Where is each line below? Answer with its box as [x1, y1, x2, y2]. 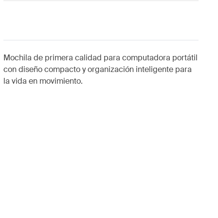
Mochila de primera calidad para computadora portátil [3, 53, 198, 63]
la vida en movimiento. [3, 76, 83, 86]
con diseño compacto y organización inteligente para [3, 64, 192, 74]
